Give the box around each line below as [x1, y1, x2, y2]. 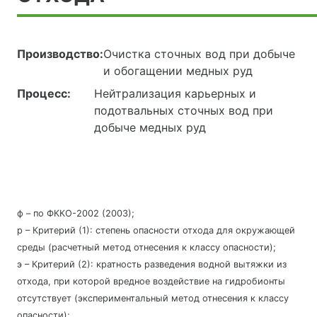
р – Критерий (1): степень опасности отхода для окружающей [17, 225, 295, 236]
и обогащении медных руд [103, 64, 253, 79]
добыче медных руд [94, 120, 207, 135]
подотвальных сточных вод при [94, 103, 274, 118]
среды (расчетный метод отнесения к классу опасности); [17, 242, 276, 253]
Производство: [17, 47, 103, 62]
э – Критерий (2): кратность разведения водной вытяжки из [17, 259, 287, 270]
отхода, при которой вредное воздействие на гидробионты [17, 276, 285, 287]
